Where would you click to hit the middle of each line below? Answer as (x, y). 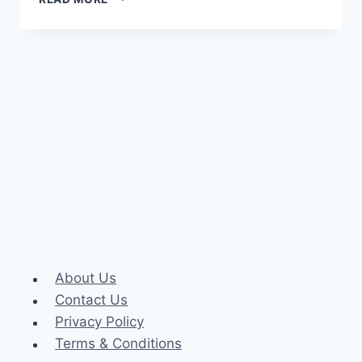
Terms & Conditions (119, 344)
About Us (86, 278)
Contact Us (92, 300)
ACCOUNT (138, 29)
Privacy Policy (100, 322)
